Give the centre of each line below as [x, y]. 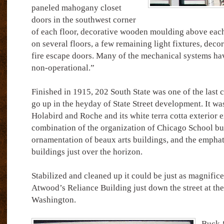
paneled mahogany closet [76, 8]
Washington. [53, 200]
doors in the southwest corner [83, 20]
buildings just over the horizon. [87, 152]
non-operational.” [63, 68]
